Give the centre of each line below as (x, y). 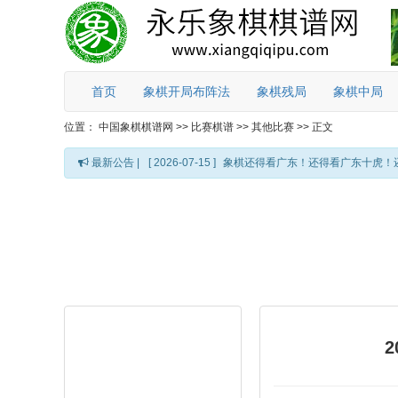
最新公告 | (114, 163)
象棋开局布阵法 (187, 92)
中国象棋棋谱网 (136, 127)
